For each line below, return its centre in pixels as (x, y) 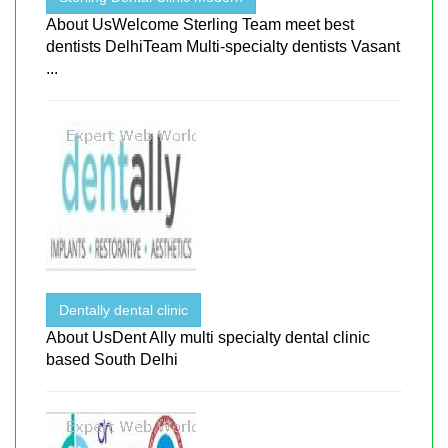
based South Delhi (112, 359)
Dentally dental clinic (123, 309)
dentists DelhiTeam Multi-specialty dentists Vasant (223, 46)
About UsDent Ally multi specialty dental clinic (208, 337)
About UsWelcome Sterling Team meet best (200, 24)
